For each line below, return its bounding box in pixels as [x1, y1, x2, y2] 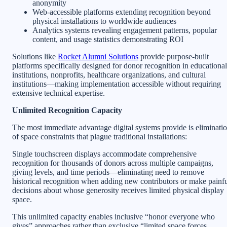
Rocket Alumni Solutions [58, 52, 138, 61]
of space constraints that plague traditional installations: [12, 132, 187, 141]
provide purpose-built [138, 52, 209, 61]
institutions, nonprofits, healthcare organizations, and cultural [12, 70, 206, 79]
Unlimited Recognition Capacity [12, 105, 122, 115]
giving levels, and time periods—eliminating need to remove [12, 167, 204, 176]
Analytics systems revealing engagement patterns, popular [32, 25, 217, 34]
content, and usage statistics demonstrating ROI [32, 34, 183, 44]
